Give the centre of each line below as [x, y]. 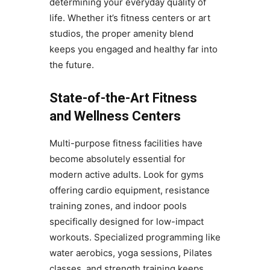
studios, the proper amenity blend [121, 34]
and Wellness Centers [115, 116]
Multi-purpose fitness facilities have [126, 143]
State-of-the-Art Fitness [123, 98]
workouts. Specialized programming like [135, 237]
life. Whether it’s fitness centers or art [130, 18]
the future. [71, 65]
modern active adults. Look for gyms [126, 175]
